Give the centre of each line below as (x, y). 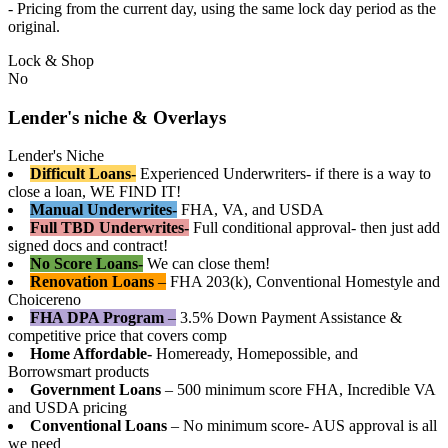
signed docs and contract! (88, 246)
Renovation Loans (92, 282)
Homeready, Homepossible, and (257, 354)
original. (34, 26)
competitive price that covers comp (117, 336)
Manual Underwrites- (103, 210)
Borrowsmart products (78, 372)
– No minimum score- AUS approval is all (302, 426)
